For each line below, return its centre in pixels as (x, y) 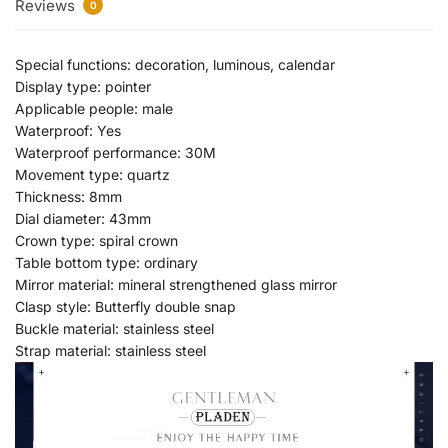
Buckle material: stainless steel (114, 328)
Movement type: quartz (92, 174)
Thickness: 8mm (68, 196)
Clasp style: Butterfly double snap (125, 306)
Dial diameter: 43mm (83, 218)
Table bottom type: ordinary (106, 262)
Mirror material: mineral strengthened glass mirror (176, 284)
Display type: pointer (83, 86)
